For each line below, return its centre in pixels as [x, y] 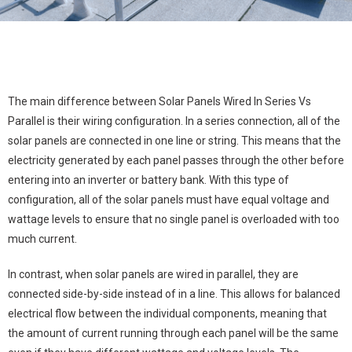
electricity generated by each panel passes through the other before [176, 160]
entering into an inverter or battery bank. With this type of [148, 180]
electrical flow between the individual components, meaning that [167, 313]
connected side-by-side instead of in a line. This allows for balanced [174, 294]
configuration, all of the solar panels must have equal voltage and [169, 200]
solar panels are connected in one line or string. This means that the [174, 141]
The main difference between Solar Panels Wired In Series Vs [159, 101]
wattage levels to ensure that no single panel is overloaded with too [174, 219]
